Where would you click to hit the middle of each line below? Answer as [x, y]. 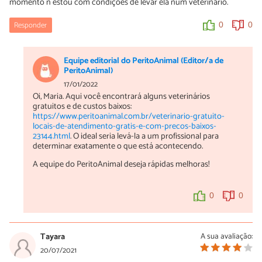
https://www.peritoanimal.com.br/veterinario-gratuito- [129, 117]
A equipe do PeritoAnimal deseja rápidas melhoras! [121, 165]
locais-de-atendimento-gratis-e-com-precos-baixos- [125, 127]
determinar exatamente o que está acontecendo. [118, 146]
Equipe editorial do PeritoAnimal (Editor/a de [144, 61]
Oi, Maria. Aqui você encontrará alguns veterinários [121, 97]
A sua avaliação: [227, 237]
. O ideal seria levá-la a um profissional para [144, 137]
